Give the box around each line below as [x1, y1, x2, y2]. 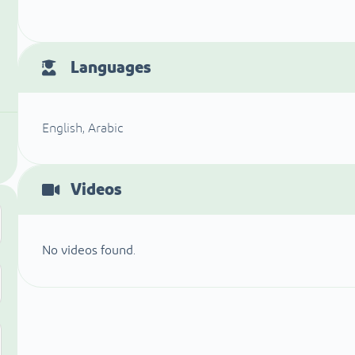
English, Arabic [42, 122, 124, 136]
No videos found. [42, 244, 136, 258]
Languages [71, 59, 151, 77]
